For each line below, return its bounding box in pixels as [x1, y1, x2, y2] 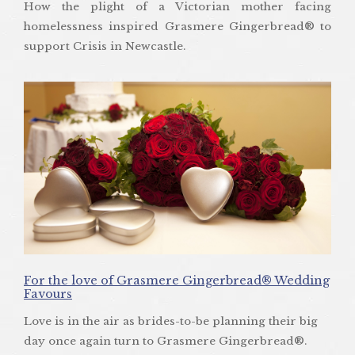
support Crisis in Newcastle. [24, 40, 185, 54]
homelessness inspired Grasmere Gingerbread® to [24, 20, 331, 34]
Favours [24, 287, 72, 302]
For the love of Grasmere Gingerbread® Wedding [24, 273, 330, 288]
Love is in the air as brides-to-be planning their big [24, 315, 318, 329]
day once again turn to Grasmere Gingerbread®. [24, 334, 307, 349]
